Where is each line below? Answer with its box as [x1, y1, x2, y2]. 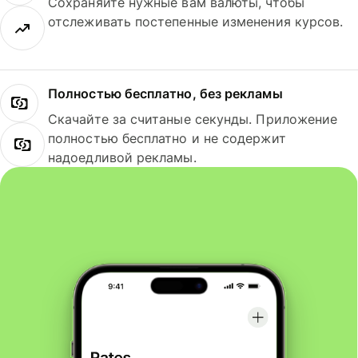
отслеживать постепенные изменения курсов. [48, 14, 344, 30]
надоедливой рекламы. [48, 149, 197, 165]
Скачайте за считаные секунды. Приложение [48, 110, 338, 127]
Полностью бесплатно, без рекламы [48, 85, 283, 101]
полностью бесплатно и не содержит [48, 129, 286, 146]
